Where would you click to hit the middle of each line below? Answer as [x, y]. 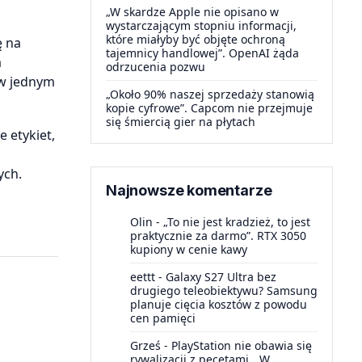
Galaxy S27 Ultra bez [221, 277]
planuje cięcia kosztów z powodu [219, 304]
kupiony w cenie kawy [189, 249]
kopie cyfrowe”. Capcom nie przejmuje [209, 108]
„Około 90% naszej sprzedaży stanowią [210, 94]
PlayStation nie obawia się [242, 345]
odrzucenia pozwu [156, 67]
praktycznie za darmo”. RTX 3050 [218, 236]
